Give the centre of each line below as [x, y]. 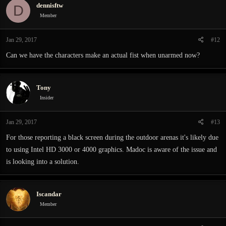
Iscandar [49, 194]
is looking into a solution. [43, 162]
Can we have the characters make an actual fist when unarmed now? [103, 55]
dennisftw [50, 5]
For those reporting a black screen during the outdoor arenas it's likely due [112, 137]
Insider [47, 97]
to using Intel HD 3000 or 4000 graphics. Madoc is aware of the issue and [111, 150]
